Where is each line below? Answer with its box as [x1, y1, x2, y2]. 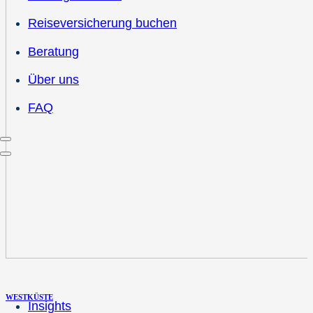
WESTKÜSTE [6, 292, 53, 301]
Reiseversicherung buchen [28, 16, 177, 31]
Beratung [28, 44, 79, 59]
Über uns [28, 72, 79, 87]
